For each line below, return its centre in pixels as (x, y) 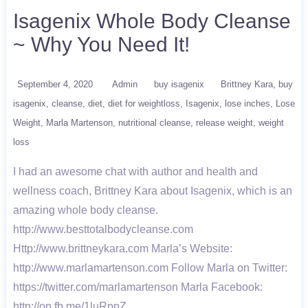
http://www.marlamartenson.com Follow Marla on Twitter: (150, 268)
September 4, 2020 (55, 84)
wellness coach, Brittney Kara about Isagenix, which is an (153, 191)
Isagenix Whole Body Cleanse (152, 21)
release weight (224, 123)
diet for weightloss (144, 103)
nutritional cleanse (154, 123)
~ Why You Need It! (101, 44)
